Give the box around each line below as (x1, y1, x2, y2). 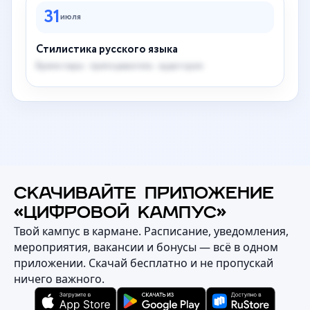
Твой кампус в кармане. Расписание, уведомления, (14, 224, 289, 239)
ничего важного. (14, 271, 104, 287)
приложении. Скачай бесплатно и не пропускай (14, 255, 273, 271)
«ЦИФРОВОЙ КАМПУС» (14, 206, 226, 223)
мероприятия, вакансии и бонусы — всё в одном (14, 239, 278, 255)
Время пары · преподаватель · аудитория (36, 60, 203, 73)
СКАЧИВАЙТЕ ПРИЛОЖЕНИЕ (14, 186, 274, 203)
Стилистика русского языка (36, 42, 178, 58)
